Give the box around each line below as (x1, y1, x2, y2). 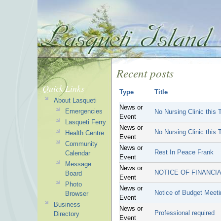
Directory (53, 210, 79, 218)
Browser (65, 190, 88, 197)
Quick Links (42, 82, 84, 94)
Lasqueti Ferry (65, 118, 106, 126)
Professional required (154, 209, 215, 217)
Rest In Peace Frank (154, 148, 214, 156)
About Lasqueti (53, 97, 97, 104)
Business (53, 201, 80, 208)
